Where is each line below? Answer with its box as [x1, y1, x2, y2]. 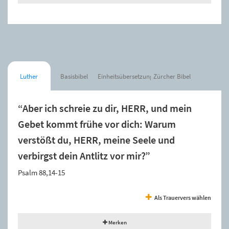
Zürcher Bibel [153, 72, 191, 81]
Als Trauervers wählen [154, 193, 211, 201]
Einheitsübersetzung [97, 72, 153, 81]
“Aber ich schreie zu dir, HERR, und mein [18, 102, 192, 114]
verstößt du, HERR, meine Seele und [18, 133, 175, 146]
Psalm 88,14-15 [18, 167, 65, 177]
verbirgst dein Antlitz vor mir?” [18, 149, 150, 162]
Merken [107, 218, 127, 226]
